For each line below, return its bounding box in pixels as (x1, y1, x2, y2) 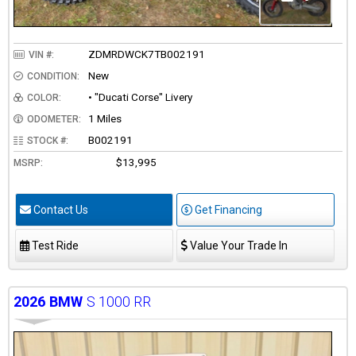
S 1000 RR (87, 292, 151, 310)
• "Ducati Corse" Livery (88, 90, 192, 103)
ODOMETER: (27, 113, 81, 125)
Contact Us (31, 203, 88, 216)
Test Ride (29, 238, 79, 252)
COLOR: (27, 91, 61, 103)
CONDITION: (27, 70, 79, 82)
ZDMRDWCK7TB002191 (88, 47, 205, 60)
